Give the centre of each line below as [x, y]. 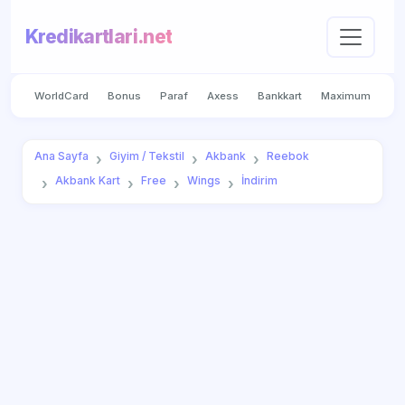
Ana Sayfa [61, 156]
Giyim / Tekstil [146, 156]
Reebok [287, 156]
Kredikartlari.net [99, 37]
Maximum [346, 95]
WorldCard [61, 95]
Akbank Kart [87, 181]
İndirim [259, 181]
